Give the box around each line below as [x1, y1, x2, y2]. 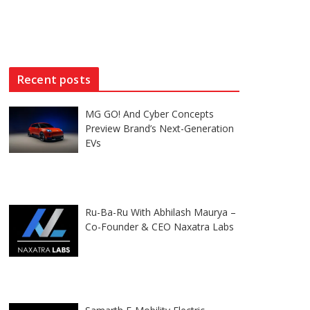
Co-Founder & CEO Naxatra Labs [85, 220, 234, 233]
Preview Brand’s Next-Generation [85, 122, 234, 135]
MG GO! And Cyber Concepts [85, 107, 214, 120]
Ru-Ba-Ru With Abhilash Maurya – [85, 206, 236, 219]
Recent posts [17, 72, 91, 87]
